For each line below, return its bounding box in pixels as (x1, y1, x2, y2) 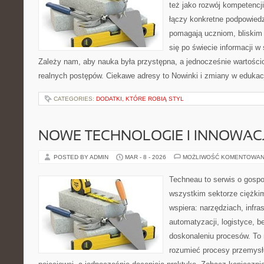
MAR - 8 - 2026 (125, 154, 166, 160)
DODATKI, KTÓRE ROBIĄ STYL (96, 95, 184, 102)
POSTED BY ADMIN (54, 154, 110, 160)
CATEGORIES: (54, 95, 96, 102)
